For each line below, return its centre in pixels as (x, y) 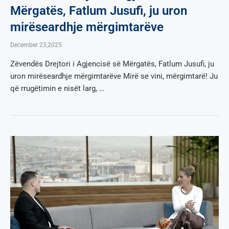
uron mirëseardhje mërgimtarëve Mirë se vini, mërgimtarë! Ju (114, 76)
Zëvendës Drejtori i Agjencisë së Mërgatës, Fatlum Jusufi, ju (112, 64)
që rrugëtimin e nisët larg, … (57, 88)
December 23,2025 (36, 45)
